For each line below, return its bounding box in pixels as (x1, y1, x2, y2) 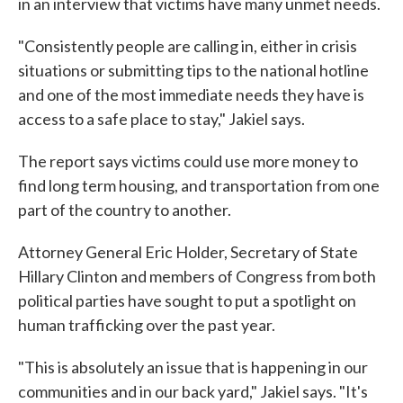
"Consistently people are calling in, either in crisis (18, 36, 357, 56)
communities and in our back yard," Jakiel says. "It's (18, 381, 368, 401)
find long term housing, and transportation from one (18, 175, 380, 195)
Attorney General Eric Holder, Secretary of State (18, 242, 358, 262)
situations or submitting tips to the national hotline (18, 60, 369, 80)
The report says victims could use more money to (18, 151, 358, 171)
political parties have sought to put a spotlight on (18, 291, 356, 310)
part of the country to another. (18, 200, 231, 219)
